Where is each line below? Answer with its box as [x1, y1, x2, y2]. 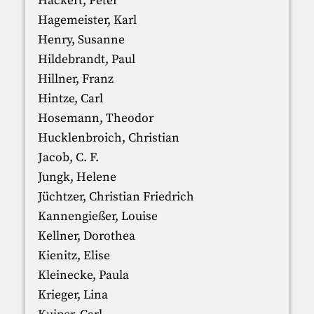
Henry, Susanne [37, 32, 125, 48]
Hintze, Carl [37, 90, 103, 107]
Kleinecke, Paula [37, 267, 129, 283]
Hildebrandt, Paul [37, 51, 135, 67]
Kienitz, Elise [37, 247, 110, 264]
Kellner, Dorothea [37, 228, 135, 244]
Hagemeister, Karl [37, 12, 137, 28]
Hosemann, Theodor [37, 110, 153, 126]
